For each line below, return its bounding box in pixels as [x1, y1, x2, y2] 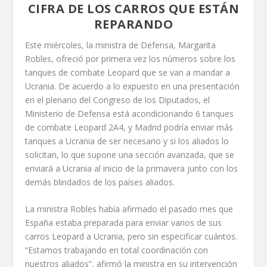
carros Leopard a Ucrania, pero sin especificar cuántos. [25, 230, 238, 242]
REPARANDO [94, 15, 173, 32]
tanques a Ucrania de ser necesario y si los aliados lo [25, 135, 229, 147]
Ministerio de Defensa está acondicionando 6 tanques [25, 107, 234, 119]
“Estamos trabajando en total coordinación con [25, 244, 209, 256]
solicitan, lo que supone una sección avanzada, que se [25, 148, 235, 160]
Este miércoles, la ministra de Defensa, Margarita [25, 39, 216, 51]
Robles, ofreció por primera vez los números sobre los [25, 52, 236, 64]
